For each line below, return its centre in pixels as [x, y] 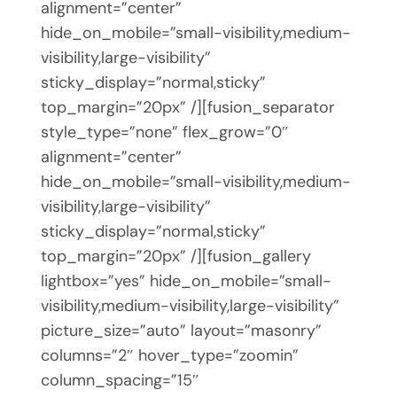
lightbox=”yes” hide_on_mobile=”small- [186, 280]
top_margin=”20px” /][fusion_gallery [175, 256]
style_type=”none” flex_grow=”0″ [164, 132]
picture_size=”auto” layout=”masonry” [181, 330]
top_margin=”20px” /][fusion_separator [187, 107]
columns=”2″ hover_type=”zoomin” [169, 355]
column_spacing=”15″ [120, 380]
